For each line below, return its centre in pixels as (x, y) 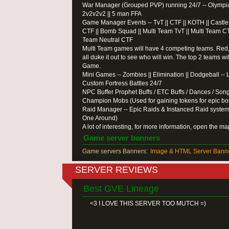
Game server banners (122, 138)
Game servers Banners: (115, 151)
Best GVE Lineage (121, 189)
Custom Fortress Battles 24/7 (122, 83)
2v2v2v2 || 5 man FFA (112, 14)
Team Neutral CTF (108, 40)
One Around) (100, 118)
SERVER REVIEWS (117, 170)
